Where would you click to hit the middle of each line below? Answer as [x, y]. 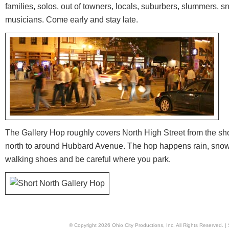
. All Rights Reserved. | [200, 225]
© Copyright [83, 225]
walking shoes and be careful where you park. [88, 159]
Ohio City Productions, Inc [142, 225]
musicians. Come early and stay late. [71, 20]
